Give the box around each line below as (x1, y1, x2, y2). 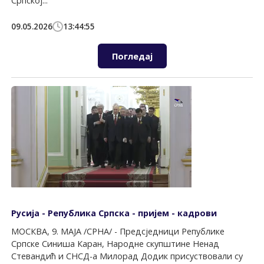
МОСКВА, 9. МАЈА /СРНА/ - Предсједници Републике (11, 226, 225, 237)
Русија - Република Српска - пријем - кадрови (11, 207, 217, 219)
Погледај (111, 50, 153, 62)
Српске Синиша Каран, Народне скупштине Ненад (11, 238, 220, 250)
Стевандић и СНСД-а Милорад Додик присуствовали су (11, 250, 243, 262)
